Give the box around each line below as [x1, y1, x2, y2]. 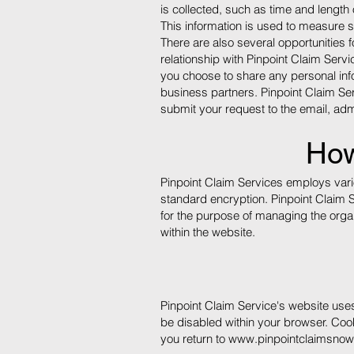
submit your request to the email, [160, 101, 333, 116]
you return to [160, 331, 228, 346]
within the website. [160, 224, 258, 239]
